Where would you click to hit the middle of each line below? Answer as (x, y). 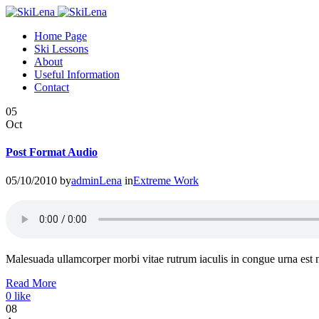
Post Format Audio (52, 152)
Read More (31, 283)
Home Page (61, 36)
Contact (52, 87)
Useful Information (77, 74)
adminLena (96, 180)
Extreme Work (166, 180)
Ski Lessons (61, 49)
